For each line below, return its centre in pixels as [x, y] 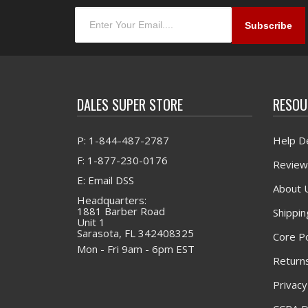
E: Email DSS [106, 180]
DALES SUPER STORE [130, 105]
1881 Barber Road [121, 211]
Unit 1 [91, 222]
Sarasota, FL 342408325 [135, 233]
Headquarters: [112, 200]
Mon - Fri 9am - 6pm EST [136, 249]
